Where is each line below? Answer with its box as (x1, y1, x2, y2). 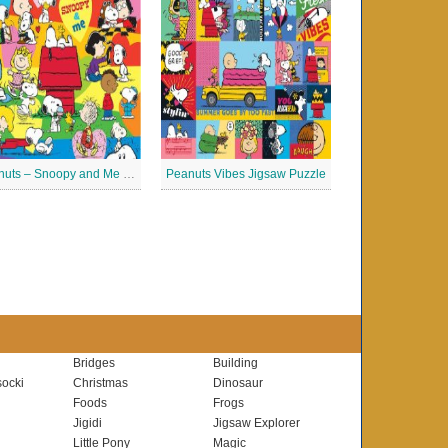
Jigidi (73, 416, 102, 430)
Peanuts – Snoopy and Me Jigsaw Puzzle (123, 167, 135, 181)
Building (213, 356, 258, 370)
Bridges (73, 356, 115, 370)
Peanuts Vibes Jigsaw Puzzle (166, 167, 326, 181)
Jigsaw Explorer (213, 416, 300, 430)
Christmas (73, 376, 128, 390)
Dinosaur (213, 376, 263, 390)
